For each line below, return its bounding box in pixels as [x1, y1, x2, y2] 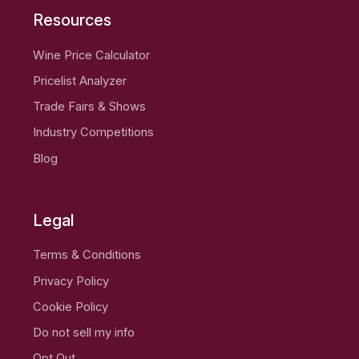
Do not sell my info [33, 325, 135, 341]
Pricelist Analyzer [33, 73, 127, 88]
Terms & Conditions [33, 248, 142, 263]
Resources [33, 10, 112, 30]
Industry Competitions [33, 125, 155, 140]
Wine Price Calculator [33, 47, 151, 63]
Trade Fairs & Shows [33, 99, 147, 115]
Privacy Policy [33, 273, 110, 288]
